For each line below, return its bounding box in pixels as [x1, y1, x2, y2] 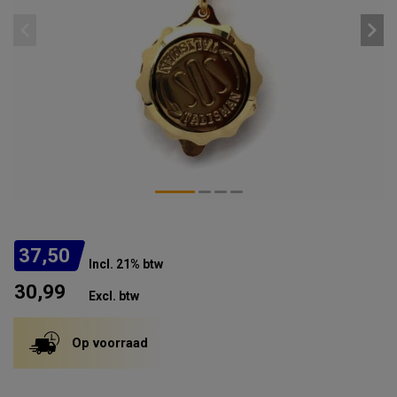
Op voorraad [72, 335, 148, 351]
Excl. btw [89, 289, 139, 303]
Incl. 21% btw [89, 257, 163, 271]
